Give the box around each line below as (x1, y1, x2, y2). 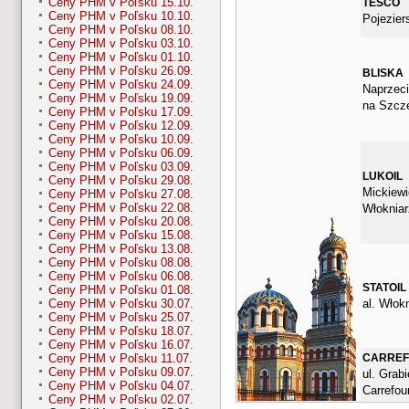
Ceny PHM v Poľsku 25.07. (48, 310, 194, 325)
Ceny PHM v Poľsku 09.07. (48, 365, 194, 380)
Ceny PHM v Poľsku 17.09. (48, 105, 194, 120)
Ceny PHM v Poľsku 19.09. (48, 91, 194, 106)
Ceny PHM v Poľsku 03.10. (48, 37, 194, 51)
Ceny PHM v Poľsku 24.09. (48, 78, 194, 92)
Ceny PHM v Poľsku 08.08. (48, 256, 194, 270)
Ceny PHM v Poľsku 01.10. (48, 50, 194, 65)
